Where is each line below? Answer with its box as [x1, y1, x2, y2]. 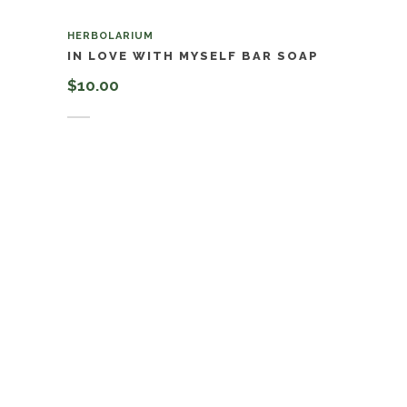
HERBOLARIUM [67, 29, 154, 42]
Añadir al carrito [84, 99, 193, 117]
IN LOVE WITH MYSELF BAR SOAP [67, 48, 319, 63]
